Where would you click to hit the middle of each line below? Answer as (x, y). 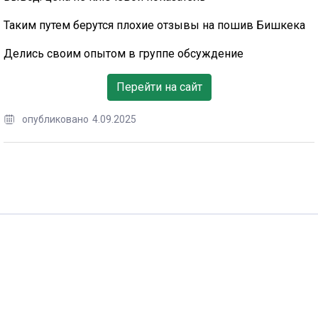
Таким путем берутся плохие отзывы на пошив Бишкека (154, 25)
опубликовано (55, 119)
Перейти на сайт (159, 87)
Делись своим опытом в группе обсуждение (124, 53)
